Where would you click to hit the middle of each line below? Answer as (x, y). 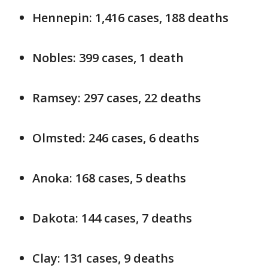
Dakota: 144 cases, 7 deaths (112, 218)
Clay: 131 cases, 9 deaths (105, 258)
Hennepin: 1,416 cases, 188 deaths (130, 18)
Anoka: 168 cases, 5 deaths (109, 178)
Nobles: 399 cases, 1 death (108, 58)
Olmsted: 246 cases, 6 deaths (116, 138)
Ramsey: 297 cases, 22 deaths (117, 98)
